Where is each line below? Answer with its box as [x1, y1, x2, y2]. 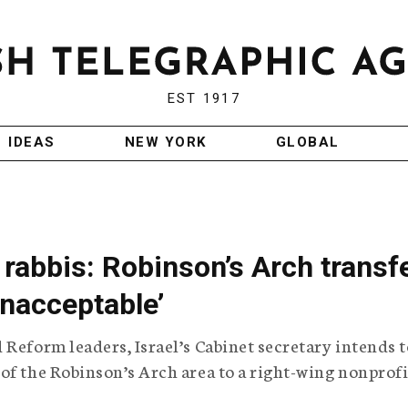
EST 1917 [167, 90, 240, 107]
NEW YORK [124, 134, 207, 151]
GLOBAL [275, 134, 340, 151]
